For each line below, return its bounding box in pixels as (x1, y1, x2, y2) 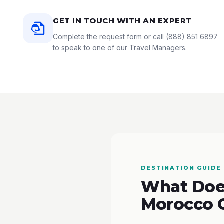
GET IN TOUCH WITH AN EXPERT (53, 16, 192, 25)
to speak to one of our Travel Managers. (53, 43, 187, 52)
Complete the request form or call (53, 32, 166, 41)
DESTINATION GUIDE (141, 164, 222, 171)
